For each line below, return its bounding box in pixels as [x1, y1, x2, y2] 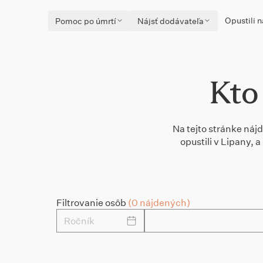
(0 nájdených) [128, 196, 190, 208]
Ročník [64, 214, 95, 227]
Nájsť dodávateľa [137, 15, 204, 26]
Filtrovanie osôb [56, 196, 128, 208]
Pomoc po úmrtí [55, 15, 116, 26]
